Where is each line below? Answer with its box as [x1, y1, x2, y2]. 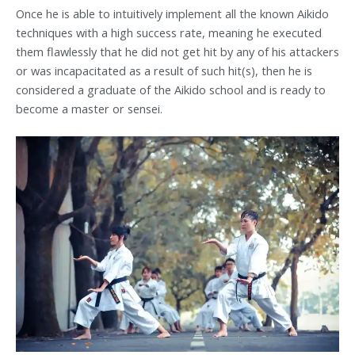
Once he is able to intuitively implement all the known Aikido [16, 6, 329, 22]
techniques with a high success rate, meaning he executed [16, 25, 322, 41]
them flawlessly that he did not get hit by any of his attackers [16, 44, 339, 60]
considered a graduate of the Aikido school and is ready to [16, 82, 326, 98]
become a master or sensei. [16, 101, 162, 117]
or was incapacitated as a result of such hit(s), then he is [16, 63, 312, 79]
